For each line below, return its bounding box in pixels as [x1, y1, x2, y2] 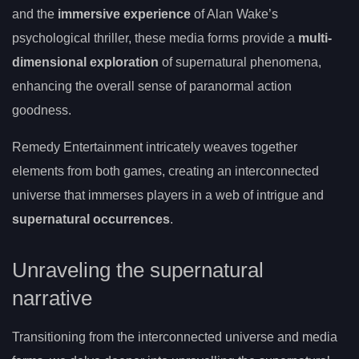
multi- [298, 30, 332, 45]
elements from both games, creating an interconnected [12, 163, 319, 178]
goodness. [12, 103, 71, 117]
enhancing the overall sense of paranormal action [12, 79, 292, 93]
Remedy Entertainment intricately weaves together [12, 139, 297, 154]
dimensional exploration [12, 54, 159, 69]
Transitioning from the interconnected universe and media [12, 329, 337, 344]
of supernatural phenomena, [159, 54, 321, 69]
